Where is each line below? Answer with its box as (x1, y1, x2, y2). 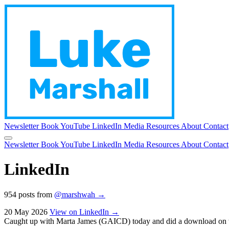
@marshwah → (54, 190, 105, 199)
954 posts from (4, 190, 54, 199)
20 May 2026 (4, 207, 48, 216)
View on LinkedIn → (50, 207, 119, 216)
